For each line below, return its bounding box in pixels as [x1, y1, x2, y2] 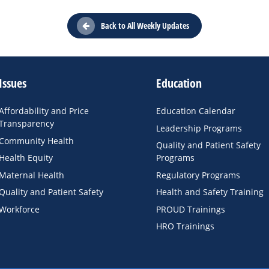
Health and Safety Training [156, 186, 264, 198]
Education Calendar [156, 105, 235, 117]
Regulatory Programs [156, 169, 240, 181]
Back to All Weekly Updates [101, 20, 189, 32]
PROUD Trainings [156, 203, 225, 215]
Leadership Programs [156, 122, 242, 134]
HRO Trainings [156, 220, 214, 232]
